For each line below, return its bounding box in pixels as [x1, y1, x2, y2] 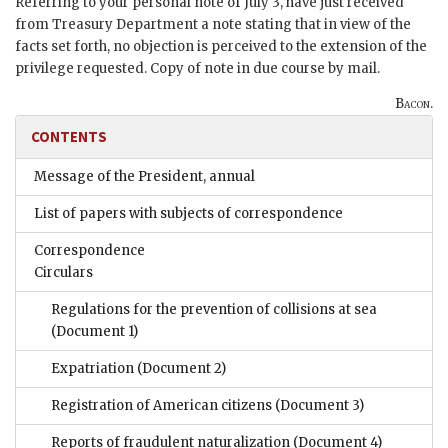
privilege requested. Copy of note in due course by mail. [15, 60, 380, 78]
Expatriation [51, 360, 134, 378]
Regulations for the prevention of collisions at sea [51, 301, 377, 319]
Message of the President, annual [34, 168, 255, 186]
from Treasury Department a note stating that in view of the [15, 16, 411, 34]
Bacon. [395, 95, 433, 113]
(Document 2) [134, 360, 226, 378]
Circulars [34, 264, 93, 282]
